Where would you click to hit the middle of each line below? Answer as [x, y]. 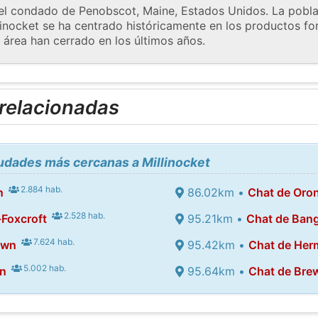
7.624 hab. [53, 241]
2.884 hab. [41, 189]
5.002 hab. [44, 268]
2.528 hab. [84, 215]
